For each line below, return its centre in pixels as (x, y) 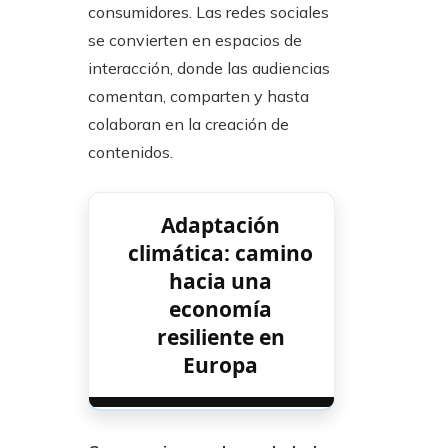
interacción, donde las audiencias (209, 68)
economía (221, 309)
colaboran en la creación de (188, 124)
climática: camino (221, 253)
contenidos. (130, 152)
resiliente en (220, 337)
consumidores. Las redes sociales (208, 12)
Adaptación (221, 225)
